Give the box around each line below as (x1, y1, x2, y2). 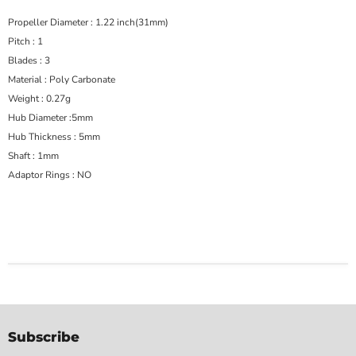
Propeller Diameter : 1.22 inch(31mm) (8, 16, 173, 29)
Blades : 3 (8, 54, 50, 68)
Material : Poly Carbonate (8, 73, 130, 87)
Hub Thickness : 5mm (8, 130, 114, 144)
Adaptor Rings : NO (8, 168, 91, 182)
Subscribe (8, 329, 79, 346)
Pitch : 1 (8, 35, 110, 48)
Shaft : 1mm (8, 149, 59, 163)
